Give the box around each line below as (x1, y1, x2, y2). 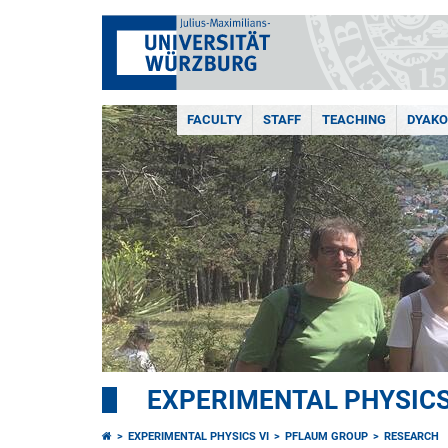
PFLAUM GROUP (285, 430, 368, 443)
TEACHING (322, 112, 386, 127)
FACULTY (187, 112, 242, 127)
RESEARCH (384, 430, 439, 443)
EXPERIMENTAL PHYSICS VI (128, 430, 269, 443)
